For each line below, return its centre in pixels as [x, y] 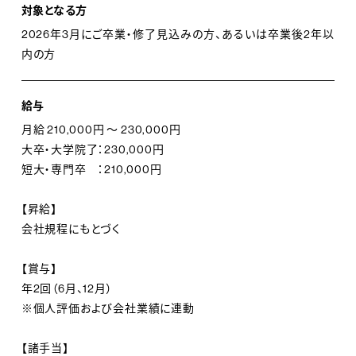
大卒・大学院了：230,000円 [93, 149]
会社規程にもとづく [71, 228]
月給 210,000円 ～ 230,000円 [101, 129]
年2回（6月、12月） [67, 288]
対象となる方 [54, 11]
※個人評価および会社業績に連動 [108, 308]
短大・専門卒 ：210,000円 [91, 169]
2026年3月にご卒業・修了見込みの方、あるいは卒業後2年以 [178, 35]
